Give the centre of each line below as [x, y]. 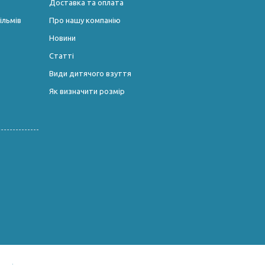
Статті [61, 55]
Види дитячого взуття [90, 73]
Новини [62, 38]
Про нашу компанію [85, 20]
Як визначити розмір [87, 91]
